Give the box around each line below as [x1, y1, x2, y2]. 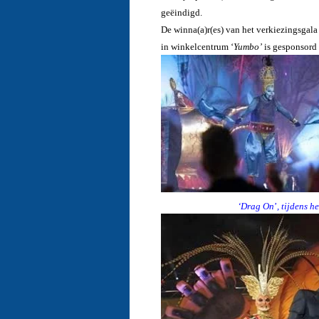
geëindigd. [160, 6, 202, 18]
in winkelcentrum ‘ [160, 41, 234, 52]
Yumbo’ [233, 41, 262, 52]
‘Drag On [220, 200, 274, 211]
